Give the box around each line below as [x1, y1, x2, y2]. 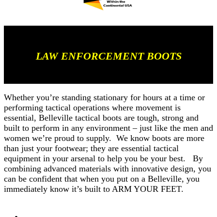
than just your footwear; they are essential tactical [4, 143, 179, 154]
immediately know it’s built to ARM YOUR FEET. [4, 184, 184, 194]
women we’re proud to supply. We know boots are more [4, 133, 204, 143]
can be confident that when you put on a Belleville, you [4, 174, 200, 184]
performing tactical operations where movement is [4, 103, 181, 113]
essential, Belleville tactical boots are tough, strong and [4, 113, 199, 123]
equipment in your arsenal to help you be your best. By [4, 154, 203, 164]
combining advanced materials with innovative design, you [4, 164, 211, 174]
